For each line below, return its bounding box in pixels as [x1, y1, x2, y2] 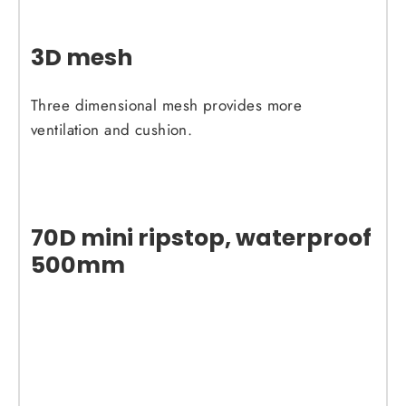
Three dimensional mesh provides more [31, 93, 303, 116]
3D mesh [31, 40, 132, 73]
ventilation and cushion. [31, 118, 193, 140]
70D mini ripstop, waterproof [31, 221, 372, 255]
